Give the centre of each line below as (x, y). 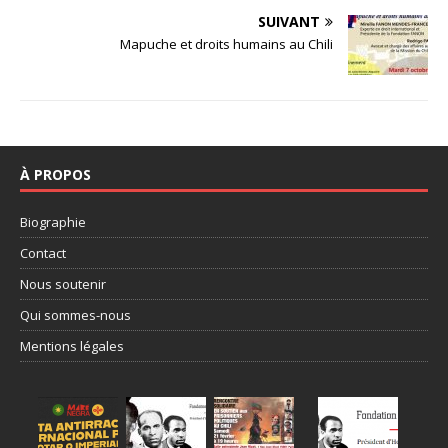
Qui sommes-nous (75, 314)
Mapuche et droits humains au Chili (226, 43)
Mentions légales (72, 345)
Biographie (53, 221)
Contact (43, 252)
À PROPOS (55, 174)
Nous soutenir (63, 283)
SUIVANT (289, 21)
